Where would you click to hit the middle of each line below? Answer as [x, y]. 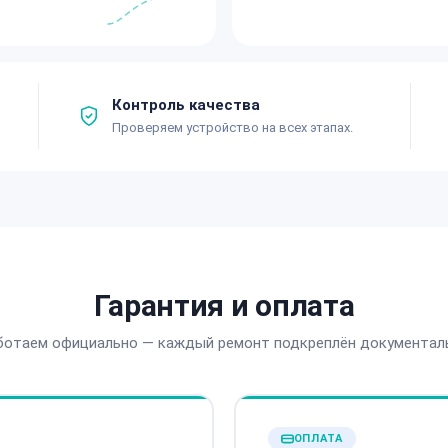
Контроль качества [186, 104]
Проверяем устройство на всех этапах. [232, 127]
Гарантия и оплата [224, 305]
